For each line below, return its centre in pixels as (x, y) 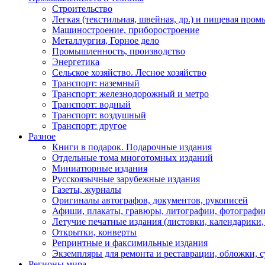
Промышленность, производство (119, 51)
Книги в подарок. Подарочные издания (132, 147)
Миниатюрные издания (100, 168)
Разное (42, 136)
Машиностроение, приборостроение (126, 30)
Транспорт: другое (89, 125)
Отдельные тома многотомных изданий (132, 157)
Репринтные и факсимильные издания (130, 243)
